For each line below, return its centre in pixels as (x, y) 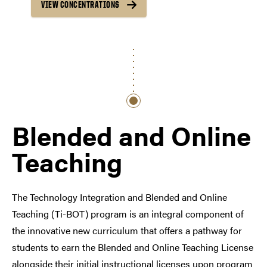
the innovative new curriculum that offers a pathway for (127, 230)
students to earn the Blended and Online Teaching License (133, 247)
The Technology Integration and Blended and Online (119, 197)
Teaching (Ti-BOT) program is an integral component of (128, 213)
